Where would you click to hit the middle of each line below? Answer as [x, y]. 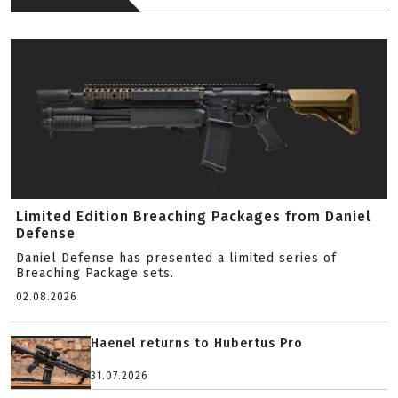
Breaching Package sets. [95, 273]
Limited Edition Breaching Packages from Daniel [194, 216]
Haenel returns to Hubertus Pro [197, 343]
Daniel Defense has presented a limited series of [176, 258]
